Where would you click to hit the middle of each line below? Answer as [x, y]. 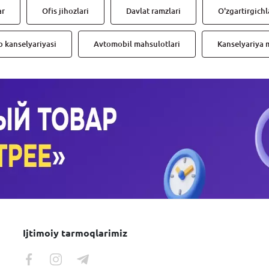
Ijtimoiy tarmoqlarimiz [75, 233]
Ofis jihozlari [65, 11]
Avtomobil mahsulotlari [137, 44]
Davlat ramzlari [153, 11]
